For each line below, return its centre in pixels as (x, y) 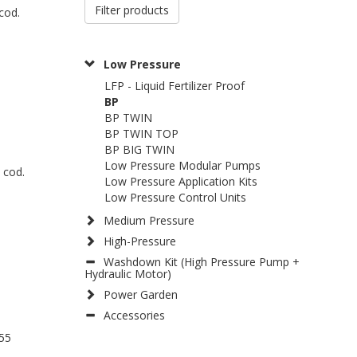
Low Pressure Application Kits (181, 182)
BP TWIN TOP (141, 134)
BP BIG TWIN (139, 150)
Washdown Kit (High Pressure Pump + (202, 262)
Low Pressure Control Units (175, 198)
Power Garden (141, 295)
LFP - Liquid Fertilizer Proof (175, 86)
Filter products (132, 10)
